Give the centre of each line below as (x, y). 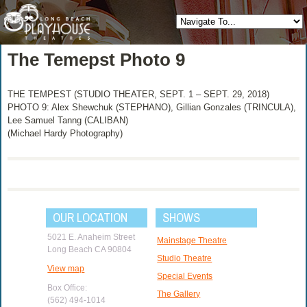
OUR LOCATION (90, 217)
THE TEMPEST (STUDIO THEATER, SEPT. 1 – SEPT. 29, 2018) (139, 94)
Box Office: (67, 287)
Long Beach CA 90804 (90, 249)
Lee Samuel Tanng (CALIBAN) (68, 120)
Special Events (185, 276)
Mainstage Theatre (192, 240)
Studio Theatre (185, 258)
